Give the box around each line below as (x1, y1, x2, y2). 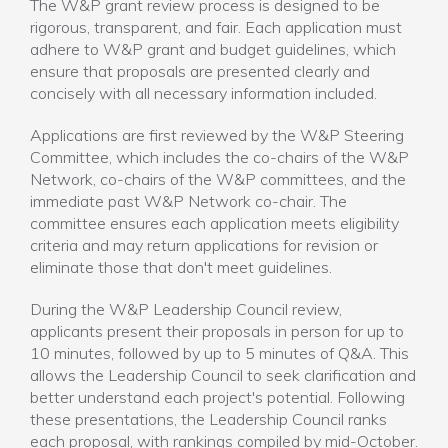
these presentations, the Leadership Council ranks (30, 409, 387, 429)
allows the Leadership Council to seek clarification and (30, 365, 416, 385)
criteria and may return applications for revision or (30, 235, 378, 255)
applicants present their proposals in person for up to (30, 321, 404, 341)
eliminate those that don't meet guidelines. (30, 257, 332, 277)
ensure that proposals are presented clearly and (30, 61, 370, 81)
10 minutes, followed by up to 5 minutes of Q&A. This (30, 343, 409, 363)
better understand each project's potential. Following (30, 387, 405, 407)
